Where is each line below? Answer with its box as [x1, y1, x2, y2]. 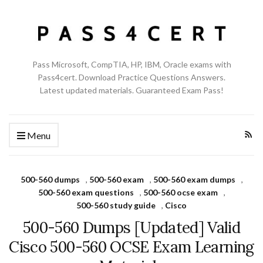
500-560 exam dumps [153, 174, 235, 184]
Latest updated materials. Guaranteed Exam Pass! [39, 85, 224, 95]
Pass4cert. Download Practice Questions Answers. [38, 72, 225, 82]
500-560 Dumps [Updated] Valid [22, 217, 241, 237]
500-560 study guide [76, 200, 156, 210]
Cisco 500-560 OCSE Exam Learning [9, 237, 254, 257]
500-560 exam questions [38, 187, 134, 197]
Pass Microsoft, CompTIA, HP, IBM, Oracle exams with [32, 59, 231, 69]
